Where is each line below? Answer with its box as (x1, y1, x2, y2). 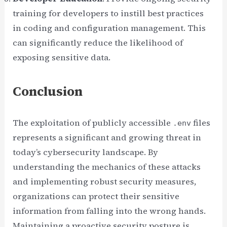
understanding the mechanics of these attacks (13, 161, 201, 172)
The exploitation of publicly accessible (13, 117, 173, 128)
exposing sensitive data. (13, 52, 111, 63)
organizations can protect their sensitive (13, 190, 180, 202)
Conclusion (13, 82, 83, 100)
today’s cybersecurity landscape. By (13, 146, 159, 158)
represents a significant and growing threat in (13, 131, 202, 143)
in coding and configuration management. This (13, 22, 206, 33)
